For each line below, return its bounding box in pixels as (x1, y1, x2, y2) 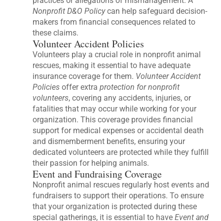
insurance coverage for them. (33, 71, 136, 81)
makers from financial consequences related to (33, 17, 196, 27)
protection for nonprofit (100, 82, 180, 92)
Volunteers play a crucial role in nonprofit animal (33, 49, 201, 59)
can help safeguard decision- (105, 6, 208, 16)
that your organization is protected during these (33, 201, 197, 211)
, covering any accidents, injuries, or (69, 93, 191, 103)
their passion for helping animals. (33, 158, 149, 168)
